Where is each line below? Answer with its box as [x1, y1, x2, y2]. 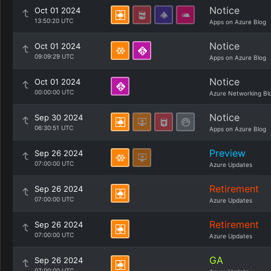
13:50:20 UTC [34, 17, 73, 24]
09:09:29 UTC [34, 53, 74, 60]
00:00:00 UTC [34, 88, 74, 96]
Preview [209, 147, 246, 159]
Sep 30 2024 [34, 113, 83, 122]
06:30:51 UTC [34, 124, 73, 131]
